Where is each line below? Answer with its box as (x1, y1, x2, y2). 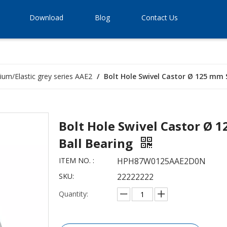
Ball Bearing (59, 135, 136, 152)
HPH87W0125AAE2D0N (117, 156, 206, 167)
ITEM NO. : (59, 156, 94, 165)
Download (29, 13, 63, 22)
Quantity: (59, 189, 88, 199)
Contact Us (141, 13, 178, 22)
